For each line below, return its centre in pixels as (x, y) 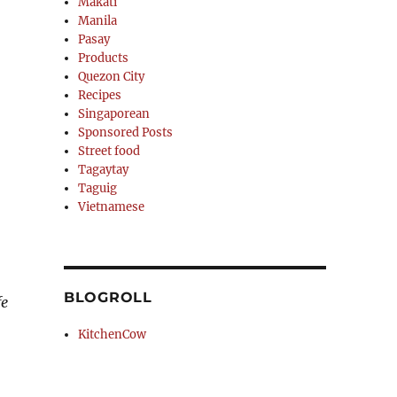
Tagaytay (104, 170)
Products (104, 58)
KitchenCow (113, 335)
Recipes (100, 95)
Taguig (98, 188)
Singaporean (114, 114)
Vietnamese (112, 207)
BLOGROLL (108, 297)
